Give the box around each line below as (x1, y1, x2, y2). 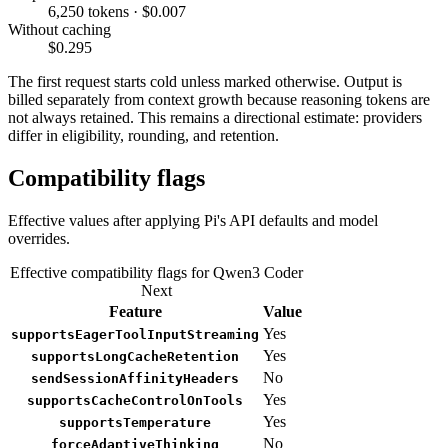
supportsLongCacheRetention (31, 348, 239, 364)
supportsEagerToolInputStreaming (11, 326, 259, 342)
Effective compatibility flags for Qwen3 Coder (10, 263, 303, 281)
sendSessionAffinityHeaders (31, 370, 239, 386)
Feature (108, 302, 162, 320)
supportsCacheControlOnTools (27, 392, 243, 408)
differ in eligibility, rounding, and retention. (8, 126, 279, 144)
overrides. (8, 229, 70, 247)
